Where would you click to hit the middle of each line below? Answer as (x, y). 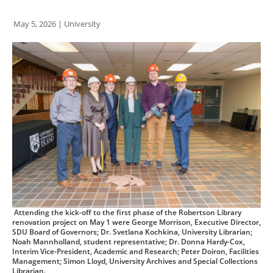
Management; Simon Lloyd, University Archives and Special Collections (135, 261)
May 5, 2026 (35, 24)
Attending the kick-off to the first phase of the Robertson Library (127, 212)
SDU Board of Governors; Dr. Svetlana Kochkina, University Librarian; (132, 232)
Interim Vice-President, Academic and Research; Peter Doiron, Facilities (136, 251)
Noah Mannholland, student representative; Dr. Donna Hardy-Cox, (129, 242)
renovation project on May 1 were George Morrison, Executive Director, (136, 222)
